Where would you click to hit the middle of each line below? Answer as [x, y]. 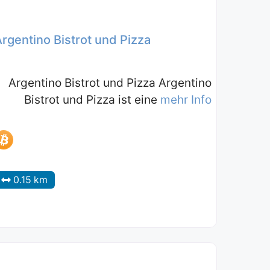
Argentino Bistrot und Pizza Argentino [110, 83]
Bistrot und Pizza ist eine [92, 99]
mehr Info [186, 99]
